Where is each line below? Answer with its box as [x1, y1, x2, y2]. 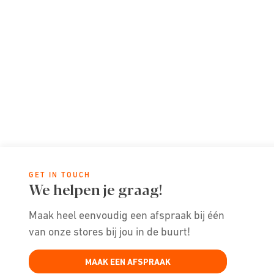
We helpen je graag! [29, 177, 162, 199]
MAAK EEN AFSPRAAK [85, 256, 171, 267]
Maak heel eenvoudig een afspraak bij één [29, 208, 224, 221]
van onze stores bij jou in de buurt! [29, 224, 190, 238]
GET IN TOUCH [29, 170, 91, 179]
